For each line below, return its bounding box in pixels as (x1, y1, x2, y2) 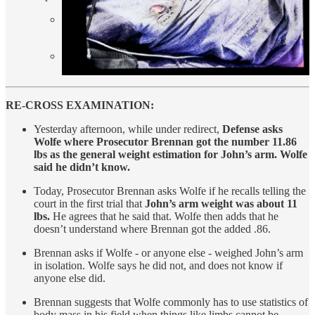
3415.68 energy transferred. (62, 26, 184, 39)
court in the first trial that (34, 198, 145, 210)
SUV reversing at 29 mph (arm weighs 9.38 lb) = (62, 50, 280, 63)
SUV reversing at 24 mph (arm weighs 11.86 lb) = (62, 13, 285, 26)
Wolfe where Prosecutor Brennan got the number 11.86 (34, 136, 297, 148)
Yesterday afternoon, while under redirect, (34, 123, 222, 136)
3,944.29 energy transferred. (62, 63, 187, 75)
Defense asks (222, 123, 283, 136)
